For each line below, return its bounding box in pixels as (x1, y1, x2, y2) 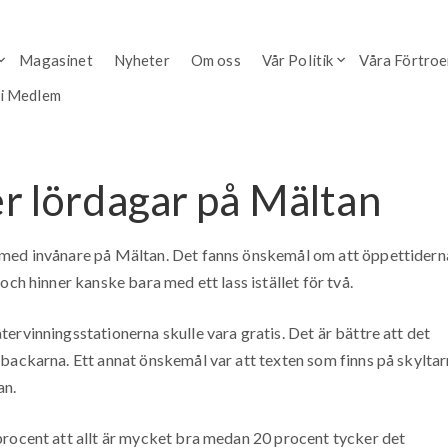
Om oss (190, 50, 241, 69)
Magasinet (19, 50, 93, 69)
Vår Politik (261, 50, 334, 69)
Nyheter (113, 50, 170, 69)
